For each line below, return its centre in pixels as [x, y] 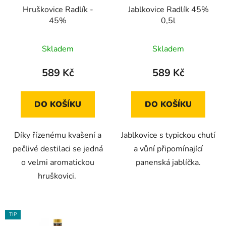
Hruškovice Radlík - [58, 9]
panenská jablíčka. [168, 162]
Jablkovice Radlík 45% [168, 9]
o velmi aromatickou [58, 162]
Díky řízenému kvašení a [58, 135]
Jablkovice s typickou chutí [168, 135]
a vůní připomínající [168, 149]
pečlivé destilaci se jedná [58, 149]
